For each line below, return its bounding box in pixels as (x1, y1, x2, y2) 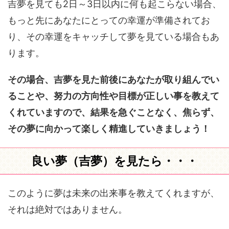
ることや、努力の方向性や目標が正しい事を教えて (8, 90, 219, 101)
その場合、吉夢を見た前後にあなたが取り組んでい (8, 74, 219, 85)
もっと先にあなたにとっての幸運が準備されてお (8, 15, 210, 26)
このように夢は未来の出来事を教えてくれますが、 (8, 188, 219, 198)
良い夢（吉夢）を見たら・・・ (31, 154, 198, 168)
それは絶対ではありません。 (8, 204, 127, 215)
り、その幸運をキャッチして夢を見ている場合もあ (8, 31, 219, 42)
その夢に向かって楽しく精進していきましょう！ (8, 123, 210, 134)
